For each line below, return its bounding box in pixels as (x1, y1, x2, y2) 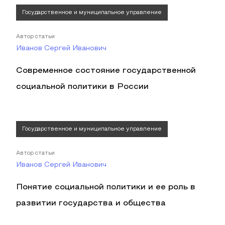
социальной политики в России (16, 83, 149, 90)
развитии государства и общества (16, 200, 166, 207)
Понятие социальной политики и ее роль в (16, 184, 195, 191)
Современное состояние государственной (16, 67, 196, 74)
